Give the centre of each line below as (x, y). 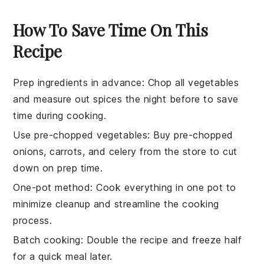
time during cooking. (60, 115)
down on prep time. (58, 168)
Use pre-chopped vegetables (80, 135)
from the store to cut (187, 151)
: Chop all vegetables (190, 82)
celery (123, 151)
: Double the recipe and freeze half (161, 240)
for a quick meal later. (63, 256)
